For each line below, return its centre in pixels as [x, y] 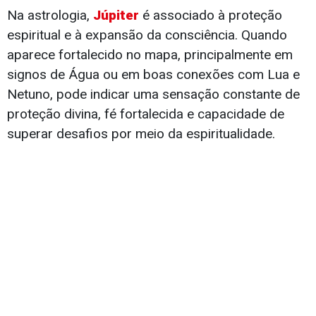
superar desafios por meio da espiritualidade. [141, 134]
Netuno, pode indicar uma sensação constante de [153, 95]
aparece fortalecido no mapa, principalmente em [150, 55]
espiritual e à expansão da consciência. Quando [147, 35]
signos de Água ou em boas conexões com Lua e [153, 75]
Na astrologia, [50, 16]
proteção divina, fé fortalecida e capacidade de [146, 114]
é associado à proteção [211, 16]
